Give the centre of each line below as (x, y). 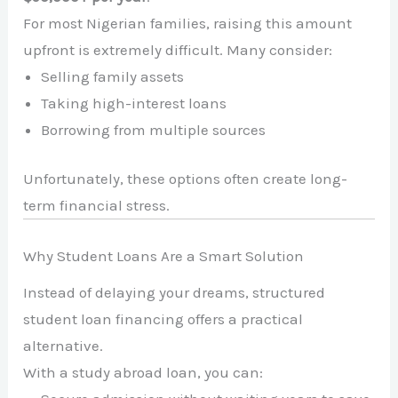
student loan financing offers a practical (163, 319)
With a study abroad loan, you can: (143, 373)
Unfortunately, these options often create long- (186, 179)
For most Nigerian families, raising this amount (188, 23)
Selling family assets (113, 76)
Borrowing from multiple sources (154, 129)
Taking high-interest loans (134, 103)
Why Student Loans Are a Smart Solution (164, 255)
